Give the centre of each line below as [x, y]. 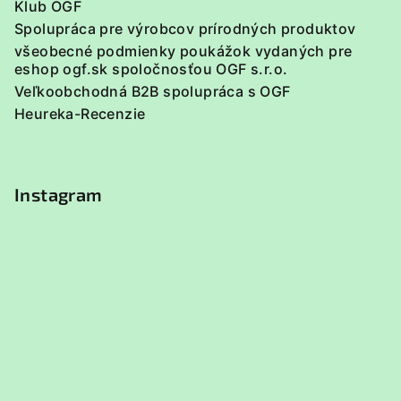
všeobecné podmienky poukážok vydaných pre [183, 51]
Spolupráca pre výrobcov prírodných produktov [185, 29]
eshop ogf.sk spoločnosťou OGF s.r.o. [151, 69]
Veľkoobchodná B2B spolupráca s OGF [153, 91]
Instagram [59, 194]
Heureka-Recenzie [80, 114]
